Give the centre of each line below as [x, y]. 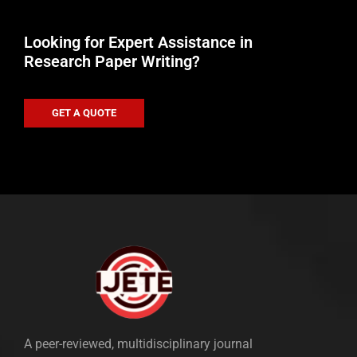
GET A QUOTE [84, 112]
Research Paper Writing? [112, 61]
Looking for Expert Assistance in [138, 42]
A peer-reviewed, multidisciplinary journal [138, 343]
